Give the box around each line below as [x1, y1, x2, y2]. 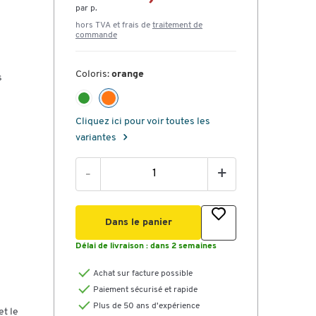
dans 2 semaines [150, 242, 217, 251]
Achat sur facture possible [93, 269, 193, 279]
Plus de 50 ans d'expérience [93, 302, 200, 311]
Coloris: [75, 69, 111, 80]
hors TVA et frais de [75, 21, 152, 30]
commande [75, 31, 117, 39]
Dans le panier [104, 217, 172, 229]
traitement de [152, 21, 202, 30]
